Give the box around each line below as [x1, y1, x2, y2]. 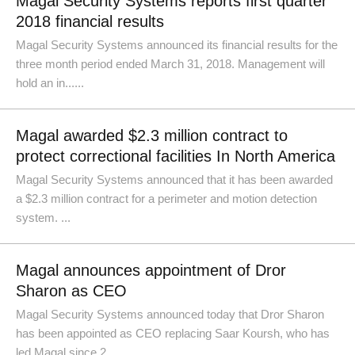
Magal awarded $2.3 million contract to [16, 127, 288, 144]
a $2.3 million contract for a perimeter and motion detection [16, 192, 317, 205]
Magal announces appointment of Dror [16, 261, 286, 279]
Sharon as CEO [16, 282, 127, 300]
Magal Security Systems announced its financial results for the [16, 38, 338, 52]
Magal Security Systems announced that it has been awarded [16, 173, 333, 186]
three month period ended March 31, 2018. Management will [16, 57, 325, 71]
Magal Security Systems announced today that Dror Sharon [16, 307, 324, 321]
